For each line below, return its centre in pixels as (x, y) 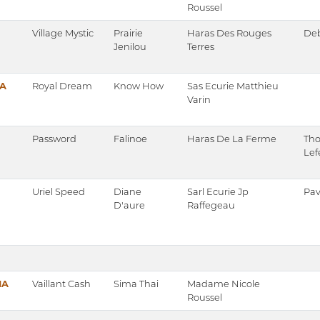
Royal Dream (62, 86)
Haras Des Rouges (229, 33)
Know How (139, 86)
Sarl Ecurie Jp (218, 192)
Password (54, 139)
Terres (201, 47)
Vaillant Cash (61, 284)
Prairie (128, 33)
